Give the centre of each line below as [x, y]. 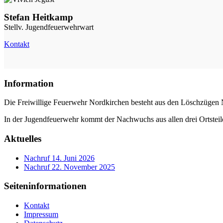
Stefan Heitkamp [39, 17]
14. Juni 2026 [73, 158]
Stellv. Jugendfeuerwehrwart [49, 27]
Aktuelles [23, 138]
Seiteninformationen [45, 186]
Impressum [41, 215]
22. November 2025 [83, 167]
